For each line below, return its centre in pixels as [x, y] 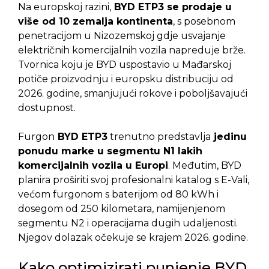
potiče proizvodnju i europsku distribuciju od [126, 79]
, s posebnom [204, 22]
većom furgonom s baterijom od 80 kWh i [118, 195]
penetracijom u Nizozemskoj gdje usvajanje [122, 36]
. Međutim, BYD [205, 166]
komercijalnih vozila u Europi [93, 166]
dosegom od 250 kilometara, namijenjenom [122, 209]
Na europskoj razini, [65, 7]
